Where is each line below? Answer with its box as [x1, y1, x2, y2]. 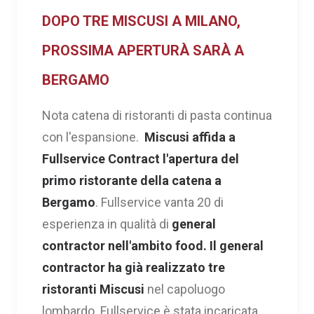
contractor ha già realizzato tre [42, 259, 225, 275]
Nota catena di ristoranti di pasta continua [42, 107, 272, 123]
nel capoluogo [144, 281, 225, 296]
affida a [192, 129, 235, 144]
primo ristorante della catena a [42, 172, 221, 188]
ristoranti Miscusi [42, 281, 144, 296]
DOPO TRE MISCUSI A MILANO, [42, 12, 240, 29]
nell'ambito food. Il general [108, 238, 264, 253]
